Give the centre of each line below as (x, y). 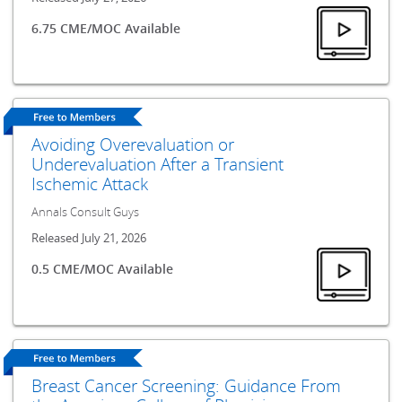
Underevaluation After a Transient (158, 164)
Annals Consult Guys (86, 213)
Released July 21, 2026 (89, 238)
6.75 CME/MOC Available (106, 28)
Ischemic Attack (90, 184)
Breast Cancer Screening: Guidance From (187, 385)
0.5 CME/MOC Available (103, 269)
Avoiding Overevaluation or (133, 144)
